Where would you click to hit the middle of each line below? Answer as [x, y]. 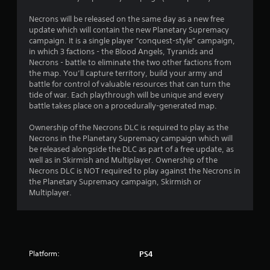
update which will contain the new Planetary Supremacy [129, 30]
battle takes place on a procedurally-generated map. [123, 105]
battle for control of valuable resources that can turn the [130, 84]
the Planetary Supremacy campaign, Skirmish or [115, 181]
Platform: [44, 253]
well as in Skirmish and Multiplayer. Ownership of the [123, 160]
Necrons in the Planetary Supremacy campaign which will [131, 138]
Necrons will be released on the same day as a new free [127, 19]
